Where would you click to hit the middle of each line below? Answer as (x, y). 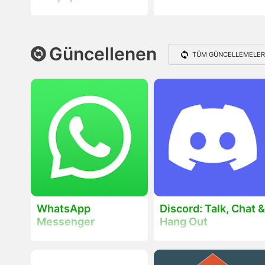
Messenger (66, 221)
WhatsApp (64, 208)
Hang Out (184, 221)
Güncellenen (103, 54)
